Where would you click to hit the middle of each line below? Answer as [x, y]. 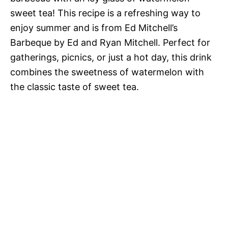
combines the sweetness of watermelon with [107, 72]
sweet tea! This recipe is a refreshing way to [105, 13]
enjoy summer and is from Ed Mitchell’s [94, 28]
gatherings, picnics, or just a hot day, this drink [111, 57]
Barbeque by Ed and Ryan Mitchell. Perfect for [110, 42]
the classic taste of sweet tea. [75, 87]
